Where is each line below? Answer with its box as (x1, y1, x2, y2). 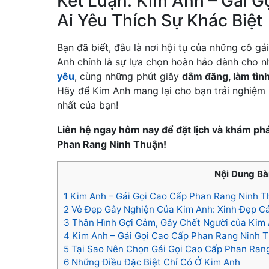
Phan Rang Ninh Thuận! (57, 138, 166, 151)
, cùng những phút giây (74, 70, 182, 83)
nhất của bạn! (57, 99, 118, 112)
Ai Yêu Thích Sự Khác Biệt (57, 10, 262, 31)
